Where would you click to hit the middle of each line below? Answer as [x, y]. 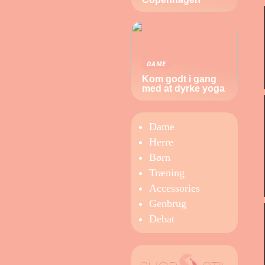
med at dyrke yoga [183, 88]
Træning [167, 173]
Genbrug [168, 203]
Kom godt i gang [179, 79]
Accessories [174, 188]
